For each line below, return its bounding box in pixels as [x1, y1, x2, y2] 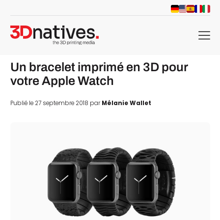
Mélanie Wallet [101, 99, 151, 108]
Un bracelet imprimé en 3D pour [10, 60, 188, 74]
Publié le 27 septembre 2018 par [10, 99, 102, 108]
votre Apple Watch [10, 74, 114, 87]
